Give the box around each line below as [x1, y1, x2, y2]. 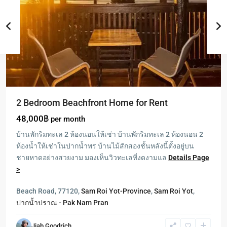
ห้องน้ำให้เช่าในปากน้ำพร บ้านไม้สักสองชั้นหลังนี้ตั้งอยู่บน [16, 142, 194, 150]
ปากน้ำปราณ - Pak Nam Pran [16, 199, 108, 207]
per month [51, 115, 85, 124]
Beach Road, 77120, [16, 187, 81, 195]
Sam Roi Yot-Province [81, 187, 151, 195]
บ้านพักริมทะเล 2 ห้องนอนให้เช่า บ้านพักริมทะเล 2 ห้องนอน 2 [16, 130, 203, 138]
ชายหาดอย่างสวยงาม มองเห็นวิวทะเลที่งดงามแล [16, 154, 168, 162]
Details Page [168, 154, 209, 162]
